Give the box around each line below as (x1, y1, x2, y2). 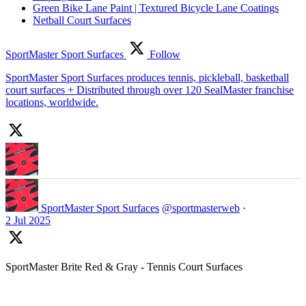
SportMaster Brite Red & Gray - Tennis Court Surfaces (5, 260, 242, 273)
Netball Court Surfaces (33, 14, 131, 26)
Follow (147, 48, 180, 60)
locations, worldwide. (5, 96, 98, 108)
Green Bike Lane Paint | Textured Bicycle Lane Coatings (33, 1, 279, 14)
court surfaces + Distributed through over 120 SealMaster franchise (5, 83, 294, 96)
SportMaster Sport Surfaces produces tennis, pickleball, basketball (5, 71, 289, 83)
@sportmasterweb (162, 201, 240, 214)
